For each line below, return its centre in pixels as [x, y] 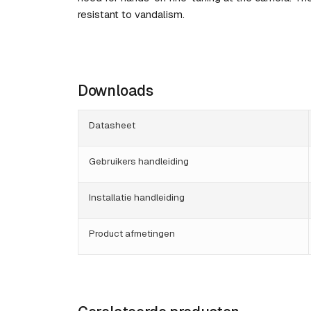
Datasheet [112, 125]
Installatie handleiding [137, 197]
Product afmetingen [132, 234]
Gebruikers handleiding [139, 161]
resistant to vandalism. [131, 15]
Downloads [116, 91]
